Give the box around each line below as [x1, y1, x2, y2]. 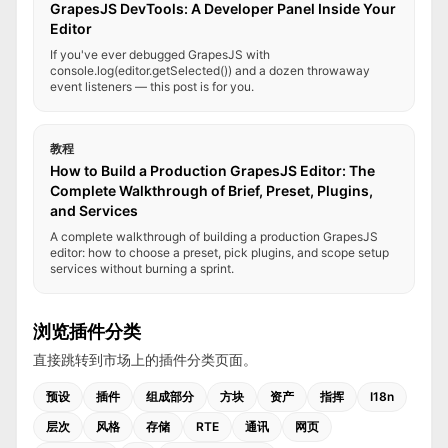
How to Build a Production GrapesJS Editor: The [50, 162, 375, 179]
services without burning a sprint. [50, 261, 234, 276]
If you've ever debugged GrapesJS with [50, 47, 270, 62]
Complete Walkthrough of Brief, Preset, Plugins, [50, 182, 373, 199]
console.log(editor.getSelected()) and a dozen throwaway [50, 63, 370, 78]
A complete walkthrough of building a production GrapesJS [50, 229, 378, 244]
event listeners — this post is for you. [50, 79, 254, 94]
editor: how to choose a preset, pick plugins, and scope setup [50, 245, 389, 260]
